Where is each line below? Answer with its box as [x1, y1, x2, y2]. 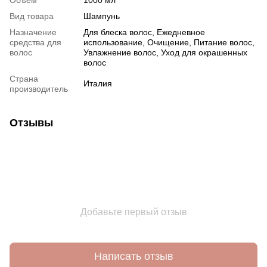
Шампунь [83, 11, 120, 21]
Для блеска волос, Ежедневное [83, 27, 205, 37]
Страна [10, 73, 38, 83]
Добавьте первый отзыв [80, 206, 187, 217]
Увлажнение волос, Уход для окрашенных [83, 47, 247, 57]
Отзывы [10, 116, 53, 129]
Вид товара [10, 11, 54, 21]
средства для [10, 37, 61, 47]
